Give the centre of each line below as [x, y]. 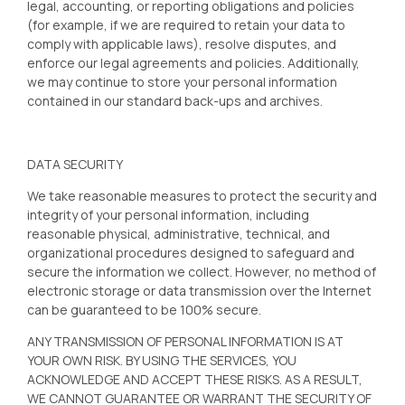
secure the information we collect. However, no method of [202, 272]
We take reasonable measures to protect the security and [202, 196]
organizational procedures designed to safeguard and [191, 253]
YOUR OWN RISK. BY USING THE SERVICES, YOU [162, 360]
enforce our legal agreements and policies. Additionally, [193, 63]
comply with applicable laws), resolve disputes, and [182, 44]
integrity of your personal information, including [168, 215]
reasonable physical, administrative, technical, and [179, 234]
